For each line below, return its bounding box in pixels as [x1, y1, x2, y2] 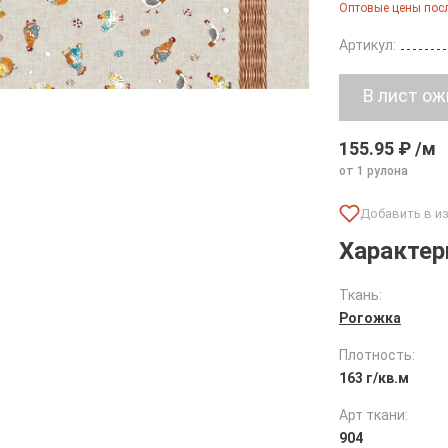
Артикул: [339, 37, 396, 53]
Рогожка [339, 310, 401, 326]
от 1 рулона [339, 164, 408, 178]
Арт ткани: [339, 407, 408, 423]
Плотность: [339, 347, 415, 363]
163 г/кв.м [339, 370, 409, 386]
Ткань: [339, 287, 382, 303]
